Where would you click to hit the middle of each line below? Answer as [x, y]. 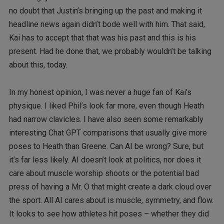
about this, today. [38, 65]
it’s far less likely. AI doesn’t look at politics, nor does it [105, 159]
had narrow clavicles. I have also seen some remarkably [106, 119]
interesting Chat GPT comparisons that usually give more [108, 132]
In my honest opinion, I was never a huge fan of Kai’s [100, 92]
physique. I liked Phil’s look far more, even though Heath [106, 105]
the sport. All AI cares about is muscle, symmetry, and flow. [111, 200]
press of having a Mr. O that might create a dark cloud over [110, 186]
